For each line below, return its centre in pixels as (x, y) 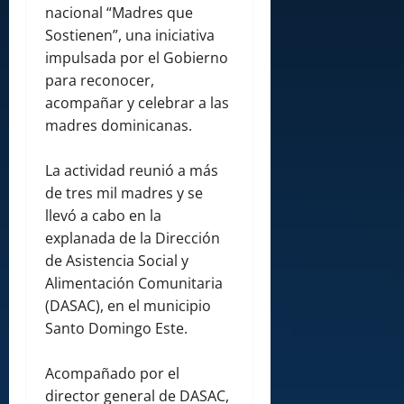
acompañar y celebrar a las (137, 103)
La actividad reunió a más (132, 171)
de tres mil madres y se (124, 193)
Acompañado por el (112, 374)
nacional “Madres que (119, 13)
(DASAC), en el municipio (128, 306)
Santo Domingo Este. (116, 329)
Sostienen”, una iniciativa (130, 36)
